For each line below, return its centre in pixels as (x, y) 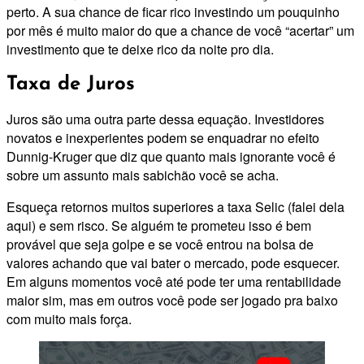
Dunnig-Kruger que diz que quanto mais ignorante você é (171, 157)
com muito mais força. (69, 319)
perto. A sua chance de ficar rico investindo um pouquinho (173, 11)
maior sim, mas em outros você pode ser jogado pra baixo (172, 301)
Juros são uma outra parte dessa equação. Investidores (165, 119)
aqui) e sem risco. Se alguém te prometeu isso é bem (159, 226)
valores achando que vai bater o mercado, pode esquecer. (173, 263)
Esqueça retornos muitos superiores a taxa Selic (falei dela (175, 207)
